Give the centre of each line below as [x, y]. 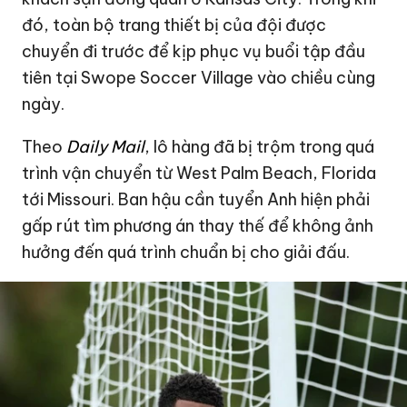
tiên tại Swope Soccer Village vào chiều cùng [199, 77]
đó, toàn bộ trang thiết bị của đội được [174, 25]
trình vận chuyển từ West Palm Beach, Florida [199, 173]
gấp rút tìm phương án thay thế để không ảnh [198, 225]
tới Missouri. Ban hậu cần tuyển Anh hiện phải [196, 199]
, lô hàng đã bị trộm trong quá [260, 146]
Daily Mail [104, 146]
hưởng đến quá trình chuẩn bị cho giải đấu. [186, 252]
